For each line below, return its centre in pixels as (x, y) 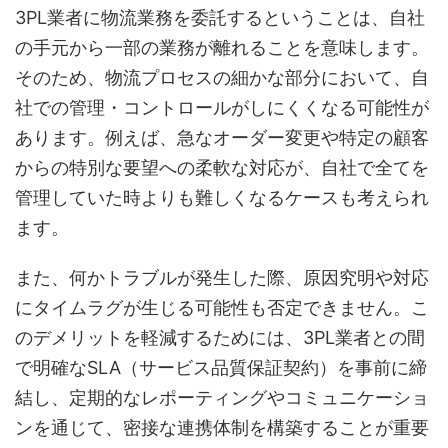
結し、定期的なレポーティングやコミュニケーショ (222, 398)
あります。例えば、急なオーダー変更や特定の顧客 (222, 138)
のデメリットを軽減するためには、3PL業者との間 (220, 338)
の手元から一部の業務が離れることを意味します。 (222, 48)
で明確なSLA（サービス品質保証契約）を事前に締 (221, 368)
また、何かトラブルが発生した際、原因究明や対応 (222, 278)
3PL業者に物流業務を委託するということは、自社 (220, 18)
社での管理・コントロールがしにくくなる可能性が (222, 108)
